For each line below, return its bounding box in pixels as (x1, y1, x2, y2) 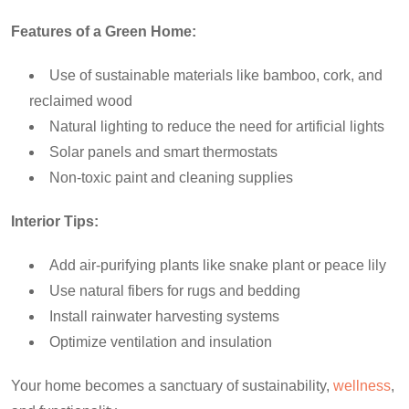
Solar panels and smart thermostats (49, 143, 278, 160)
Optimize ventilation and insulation (49, 333, 272, 350)
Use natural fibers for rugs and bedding (49, 282, 300, 299)
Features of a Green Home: (11, 23, 196, 39)
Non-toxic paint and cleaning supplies (49, 169, 293, 185)
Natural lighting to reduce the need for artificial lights (49, 118, 384, 134)
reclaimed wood (29, 92, 132, 109)
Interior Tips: (11, 213, 99, 229)
